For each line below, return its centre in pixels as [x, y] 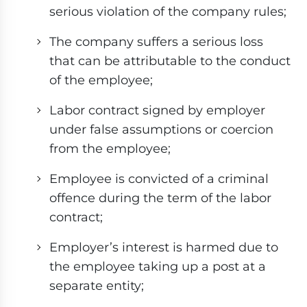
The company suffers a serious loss [156, 42]
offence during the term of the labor [160, 198]
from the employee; [110, 149]
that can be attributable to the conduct [170, 61]
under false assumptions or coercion [161, 130]
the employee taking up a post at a [158, 267]
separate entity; [97, 286]
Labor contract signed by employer [157, 110]
